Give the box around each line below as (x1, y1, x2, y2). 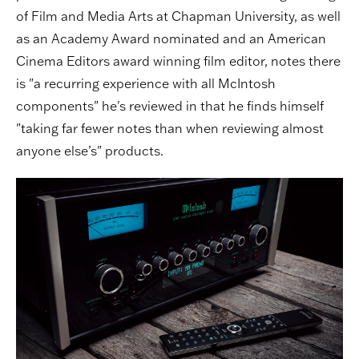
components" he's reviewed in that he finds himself (16, 97, 324, 114)
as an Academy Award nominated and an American (16, 30, 326, 46)
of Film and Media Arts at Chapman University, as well (16, 7, 341, 24)
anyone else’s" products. (16, 142, 163, 159)
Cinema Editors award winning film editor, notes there (16, 52, 341, 69)
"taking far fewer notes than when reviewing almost (16, 119, 324, 136)
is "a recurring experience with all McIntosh (16, 75, 276, 91)
